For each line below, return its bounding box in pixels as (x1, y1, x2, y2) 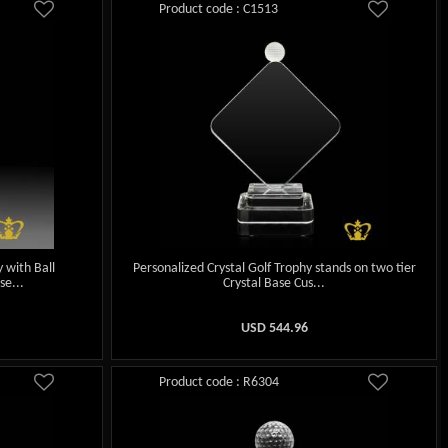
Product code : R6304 (159, 374, 280, 390)
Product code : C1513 (159, 2, 279, 18)
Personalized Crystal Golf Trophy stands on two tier (132, 260, 416, 276)
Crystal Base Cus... (223, 275, 326, 291)
